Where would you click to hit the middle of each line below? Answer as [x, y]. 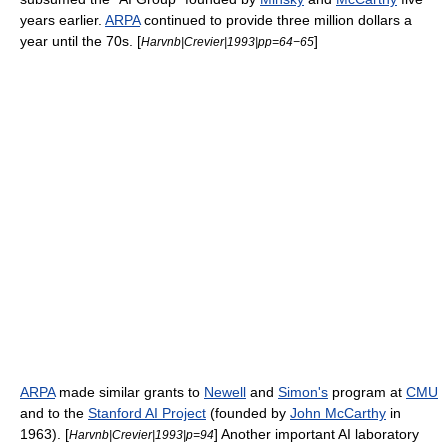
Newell [225, 392]
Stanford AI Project [147, 413]
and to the [54, 413]
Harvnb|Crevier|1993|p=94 [141, 434]
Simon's [303, 392]
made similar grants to [129, 392]
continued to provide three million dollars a [276, 20]
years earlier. [62, 20]
